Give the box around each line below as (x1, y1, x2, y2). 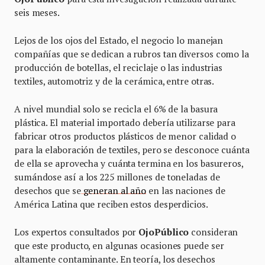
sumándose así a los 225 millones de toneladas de (14, 170, 220, 183)
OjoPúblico (138, 225, 189, 238)
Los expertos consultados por (14, 225, 139, 238)
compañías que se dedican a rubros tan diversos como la (14, 47, 249, 60)
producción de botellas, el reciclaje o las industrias (14, 61, 223, 73)
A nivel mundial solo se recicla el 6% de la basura (14, 102, 218, 115)
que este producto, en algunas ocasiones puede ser (14, 239, 224, 251)
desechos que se (14, 184, 81, 196)
